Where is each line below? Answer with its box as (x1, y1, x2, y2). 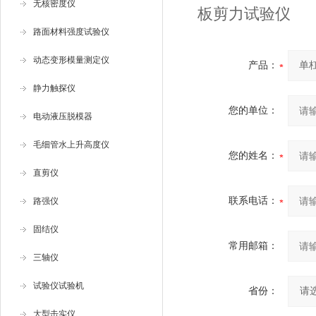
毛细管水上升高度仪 (33, 140, 109, 150)
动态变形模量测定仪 (33, 55, 109, 65)
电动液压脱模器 (33, 111, 92, 121)
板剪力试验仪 (197, 5, 291, 23)
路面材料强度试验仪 (33, 27, 109, 37)
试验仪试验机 (33, 281, 84, 291)
